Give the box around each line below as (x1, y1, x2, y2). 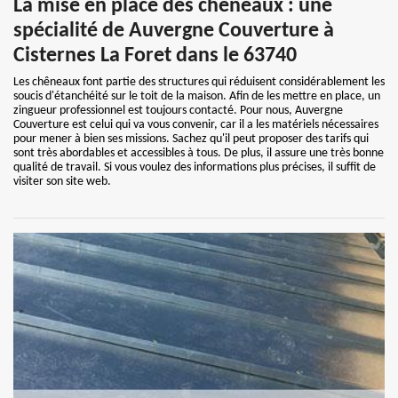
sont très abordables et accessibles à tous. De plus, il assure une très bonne (13, 147, 384, 160)
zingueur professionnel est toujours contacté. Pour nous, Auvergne (13, 104, 343, 117)
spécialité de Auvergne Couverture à (13, 20, 334, 42)
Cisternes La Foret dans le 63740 (13, 45, 297, 67)
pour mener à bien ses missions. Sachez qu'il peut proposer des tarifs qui (13, 132, 369, 146)
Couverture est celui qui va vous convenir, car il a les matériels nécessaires (13, 118, 378, 131)
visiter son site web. (13, 175, 111, 188)
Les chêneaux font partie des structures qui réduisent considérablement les (13, 76, 385, 89)
